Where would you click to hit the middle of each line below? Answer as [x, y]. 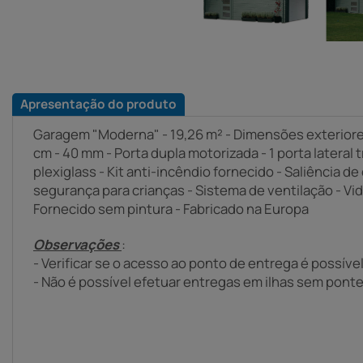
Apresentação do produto [98, 104]
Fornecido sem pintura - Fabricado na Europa [171, 208]
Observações [77, 244]
